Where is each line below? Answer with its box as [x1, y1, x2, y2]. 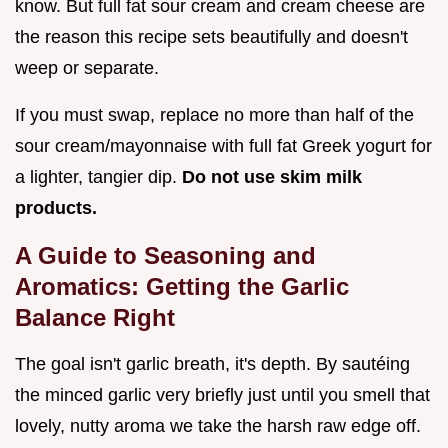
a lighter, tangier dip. [15, 167, 182, 188]
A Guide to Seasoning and [15, 242, 316, 270]
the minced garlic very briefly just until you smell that [15, 385, 430, 406]
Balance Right [15, 304, 175, 332]
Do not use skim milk [182, 167, 362, 188]
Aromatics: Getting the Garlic [15, 273, 349, 301]
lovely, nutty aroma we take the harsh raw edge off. [15, 416, 421, 437]
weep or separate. [15, 58, 159, 79]
